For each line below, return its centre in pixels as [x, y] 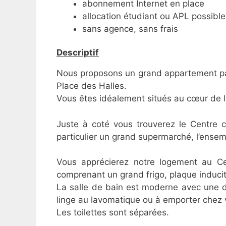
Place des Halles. [92, 86]
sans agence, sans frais [130, 29]
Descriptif [78, 53]
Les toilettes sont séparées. [113, 213]
